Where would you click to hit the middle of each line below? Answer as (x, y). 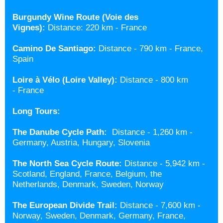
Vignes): (29, 28)
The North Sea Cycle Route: (67, 164)
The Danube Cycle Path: (60, 132)
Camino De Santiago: (54, 49)
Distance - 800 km (153, 80)
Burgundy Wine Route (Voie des (75, 17)
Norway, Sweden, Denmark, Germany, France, (99, 216)
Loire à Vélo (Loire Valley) (63, 80)
